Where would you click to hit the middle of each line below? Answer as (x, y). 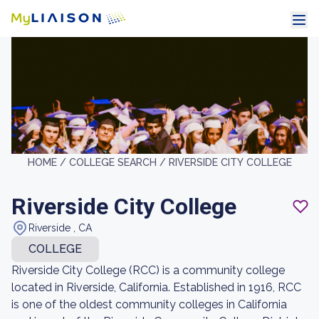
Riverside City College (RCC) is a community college (148, 270)
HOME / (48, 162)
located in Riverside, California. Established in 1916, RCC (156, 287)
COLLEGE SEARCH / (119, 162)
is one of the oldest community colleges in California (149, 304)
